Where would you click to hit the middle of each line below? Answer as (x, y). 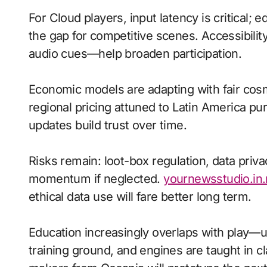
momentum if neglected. (96, 179)
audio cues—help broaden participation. (135, 54)
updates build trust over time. (108, 125)
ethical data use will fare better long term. (140, 197)
